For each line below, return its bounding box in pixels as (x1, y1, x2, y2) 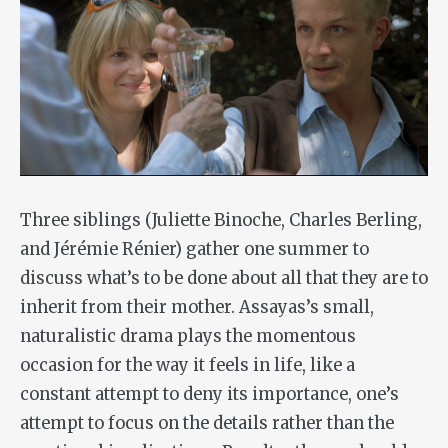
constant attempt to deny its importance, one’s (20, 384, 399, 406)
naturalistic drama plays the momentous (20, 326, 356, 348)
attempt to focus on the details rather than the (20, 413, 394, 435)
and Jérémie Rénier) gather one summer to (20, 239, 369, 261)
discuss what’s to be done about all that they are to (20, 268, 428, 290)
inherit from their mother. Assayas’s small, (20, 297, 374, 319)
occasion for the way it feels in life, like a (20, 355, 355, 377)
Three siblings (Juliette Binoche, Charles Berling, (20, 210, 422, 232)
